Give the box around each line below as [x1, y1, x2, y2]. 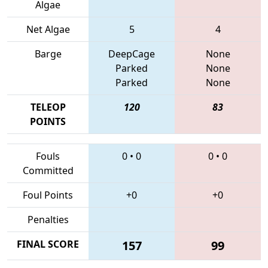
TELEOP [30, 100, 66, 114]
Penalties [27, 212, 69, 226]
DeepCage [108, 47, 155, 60]
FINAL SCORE [17, 237, 79, 251]
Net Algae [26, 22, 70, 36]
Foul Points [23, 188, 73, 202]
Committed [22, 163, 74, 177]
